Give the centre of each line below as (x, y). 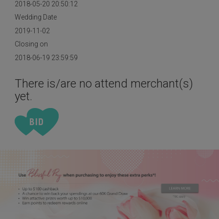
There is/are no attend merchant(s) (104, 84)
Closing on (31, 44)
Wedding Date (36, 17)
